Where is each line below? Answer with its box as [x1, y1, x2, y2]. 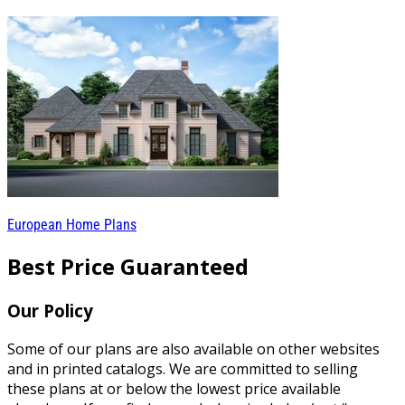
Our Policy [7, 298, 93, 322]
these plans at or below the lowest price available [7, 378, 341, 399]
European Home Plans [7, 216, 137, 233]
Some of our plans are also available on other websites [7, 338, 380, 359]
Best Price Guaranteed [7, 250, 249, 281]
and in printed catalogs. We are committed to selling [7, 358, 358, 379]
